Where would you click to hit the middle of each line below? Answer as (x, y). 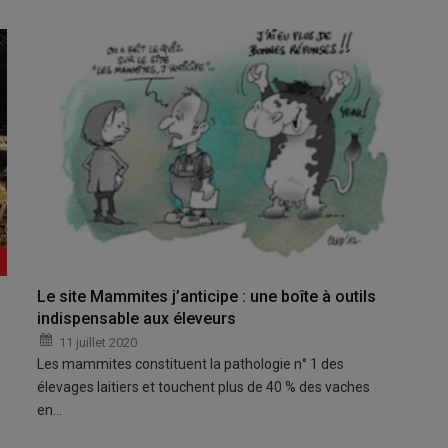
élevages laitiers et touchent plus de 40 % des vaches (204, 386)
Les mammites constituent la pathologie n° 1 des (191, 363)
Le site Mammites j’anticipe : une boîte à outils (207, 296)
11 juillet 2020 (98, 342)
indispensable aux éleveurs (137, 318)
